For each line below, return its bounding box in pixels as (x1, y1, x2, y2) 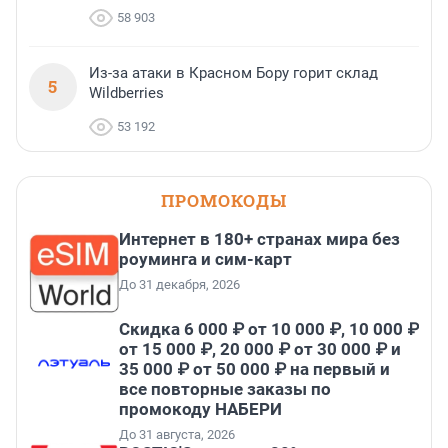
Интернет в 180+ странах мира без (119, 229, 400, 250)
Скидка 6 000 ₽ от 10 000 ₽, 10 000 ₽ (119, 319, 419, 340)
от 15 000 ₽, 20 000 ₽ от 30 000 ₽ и (119, 339, 401, 360)
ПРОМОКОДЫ (161, 189, 287, 213)
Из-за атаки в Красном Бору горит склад (89, 64, 378, 83)
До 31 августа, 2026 (119, 427, 235, 443)
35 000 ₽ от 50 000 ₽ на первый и (119, 359, 390, 380)
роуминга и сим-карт (119, 249, 292, 270)
